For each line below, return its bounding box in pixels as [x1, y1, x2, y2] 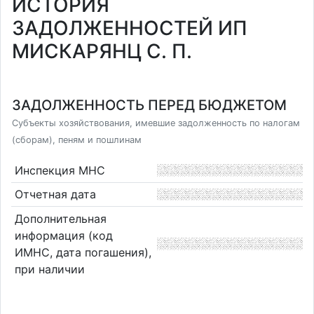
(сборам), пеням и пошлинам [12, 135, 142, 145]
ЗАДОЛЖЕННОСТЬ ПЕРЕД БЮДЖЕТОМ [12, 97, 287, 114]
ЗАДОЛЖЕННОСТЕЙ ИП [12, 16, 247, 40]
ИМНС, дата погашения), [14, 245, 151, 259]
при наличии [14, 261, 85, 276]
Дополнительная [14, 211, 107, 226]
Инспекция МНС [14, 163, 105, 177]
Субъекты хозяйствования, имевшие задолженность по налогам [12, 118, 300, 128]
